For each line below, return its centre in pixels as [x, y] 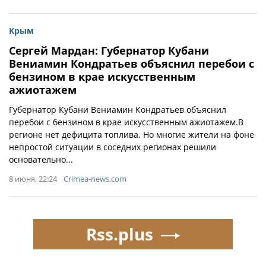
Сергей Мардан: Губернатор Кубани [109, 50]
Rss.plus [119, 234]
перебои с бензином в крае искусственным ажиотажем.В [126, 122]
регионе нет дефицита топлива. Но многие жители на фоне [132, 134]
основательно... [41, 159]
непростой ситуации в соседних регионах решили [113, 147]
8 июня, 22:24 [33, 179]
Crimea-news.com [95, 179]
